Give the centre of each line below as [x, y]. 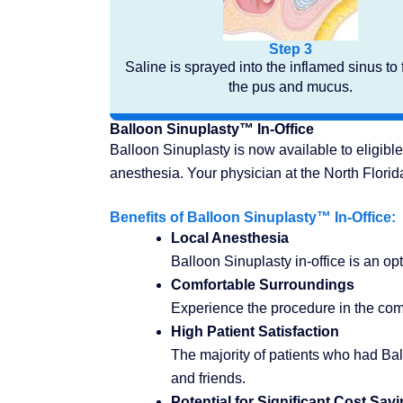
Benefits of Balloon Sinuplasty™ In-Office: [253, 217]
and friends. [208, 378]
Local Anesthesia [230, 237]
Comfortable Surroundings [263, 284]
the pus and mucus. [290, 87]
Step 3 [290, 49]
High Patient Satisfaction [255, 331]
